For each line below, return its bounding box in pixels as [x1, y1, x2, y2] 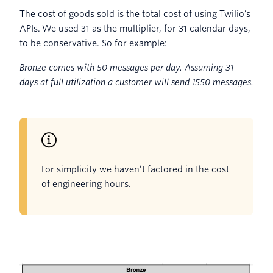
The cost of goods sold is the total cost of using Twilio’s [19, 9, 250, 19]
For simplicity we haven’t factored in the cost [41, 165, 229, 175]
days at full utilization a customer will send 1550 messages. [19, 77, 253, 88]
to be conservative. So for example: [19, 38, 167, 49]
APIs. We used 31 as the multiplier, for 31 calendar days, [19, 24, 250, 34]
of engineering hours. [41, 179, 135, 190]
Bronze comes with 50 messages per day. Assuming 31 [19, 63, 233, 73]
